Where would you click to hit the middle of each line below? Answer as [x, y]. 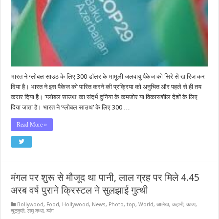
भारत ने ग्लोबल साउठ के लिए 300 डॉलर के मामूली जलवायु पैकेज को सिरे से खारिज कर [108, 76]
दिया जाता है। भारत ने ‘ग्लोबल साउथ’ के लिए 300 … [71, 107]
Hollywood [76, 204]
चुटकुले [18, 211]
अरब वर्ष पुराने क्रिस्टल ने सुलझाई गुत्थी [80, 190]
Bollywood [31, 204]
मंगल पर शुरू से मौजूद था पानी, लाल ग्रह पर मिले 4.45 [105, 177]
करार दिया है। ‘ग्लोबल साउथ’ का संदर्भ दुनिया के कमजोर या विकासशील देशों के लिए [104, 97]
